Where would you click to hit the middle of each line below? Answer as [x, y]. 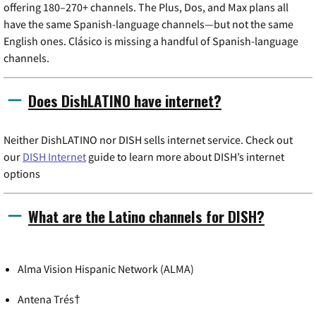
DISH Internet [54, 157]
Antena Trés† [49, 299]
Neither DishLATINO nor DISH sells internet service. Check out [148, 140]
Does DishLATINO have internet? [125, 101]
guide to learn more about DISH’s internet [185, 157]
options [22, 174]
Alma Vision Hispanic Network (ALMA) [106, 269]
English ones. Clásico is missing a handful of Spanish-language [151, 41]
